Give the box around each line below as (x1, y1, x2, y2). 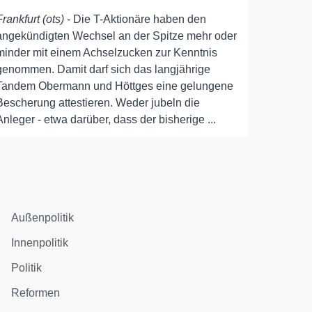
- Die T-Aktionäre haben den (64, 13, 207, 25)
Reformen (11, 287, 61, 299)
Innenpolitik (11, 237, 69, 249)
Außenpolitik (11, 212, 75, 224)
